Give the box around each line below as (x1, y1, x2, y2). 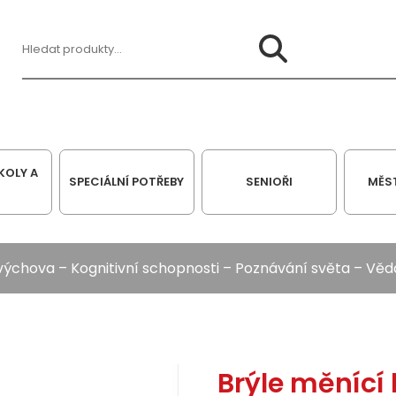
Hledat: (20, 49, 70, 70)
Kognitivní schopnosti (71, 258, 219, 279)
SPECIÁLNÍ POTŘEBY (69, 173, 185, 191)
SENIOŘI (245, 173, 293, 191)
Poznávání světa (235, 258, 350, 279)
